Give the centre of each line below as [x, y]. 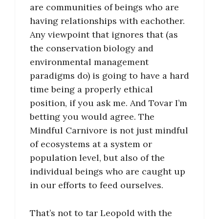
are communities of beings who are [104, 7]
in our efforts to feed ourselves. [97, 185]
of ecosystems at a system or [91, 144]
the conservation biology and [92, 48]
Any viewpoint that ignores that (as [104, 35]
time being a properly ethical [91, 89]
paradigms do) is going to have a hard [109, 76]
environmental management [89, 62]
